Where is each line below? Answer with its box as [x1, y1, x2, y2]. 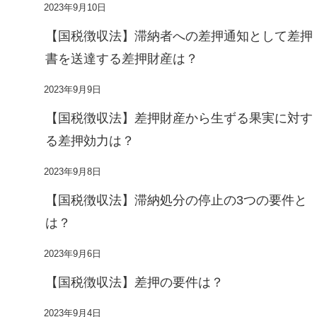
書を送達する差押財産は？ [45, 51, 198, 66]
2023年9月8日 [44, 166, 101, 177]
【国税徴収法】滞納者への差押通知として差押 [45, 28, 313, 43]
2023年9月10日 [44, 2, 106, 13]
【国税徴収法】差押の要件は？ [45, 275, 224, 289]
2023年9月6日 [44, 248, 101, 259]
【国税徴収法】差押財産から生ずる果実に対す [45, 110, 313, 125]
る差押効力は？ [45, 133, 134, 148]
